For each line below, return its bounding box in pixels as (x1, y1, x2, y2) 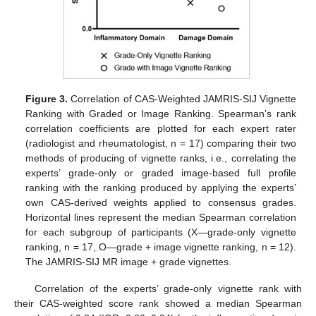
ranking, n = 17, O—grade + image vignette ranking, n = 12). (25, 241, 296, 253)
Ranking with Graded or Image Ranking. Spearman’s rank (25, 107, 296, 119)
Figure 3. (25, 92, 68, 104)
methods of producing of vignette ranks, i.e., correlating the (25, 152, 296, 164)
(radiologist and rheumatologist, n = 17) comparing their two (25, 137, 296, 149)
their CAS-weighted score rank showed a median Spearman (14, 297, 302, 309)
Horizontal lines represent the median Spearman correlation (25, 211, 296, 223)
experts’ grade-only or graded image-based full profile (25, 166, 296, 178)
